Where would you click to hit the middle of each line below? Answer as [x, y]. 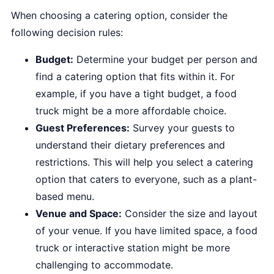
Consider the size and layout [190, 213]
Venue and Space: [79, 213]
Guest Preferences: [83, 128]
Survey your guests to [182, 128]
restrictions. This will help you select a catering [144, 162]
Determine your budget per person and [165, 59]
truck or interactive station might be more [133, 248]
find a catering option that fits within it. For [135, 76]
